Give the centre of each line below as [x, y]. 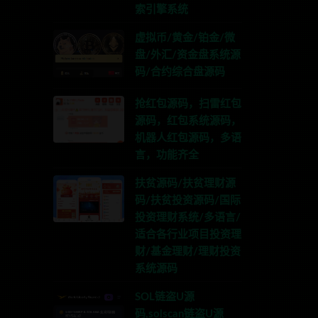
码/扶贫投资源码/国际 [188, 200]
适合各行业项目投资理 [188, 234]
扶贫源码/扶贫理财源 [185, 183]
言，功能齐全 [167, 155]
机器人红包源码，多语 [188, 138]
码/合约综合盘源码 [180, 72]
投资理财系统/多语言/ [188, 217]
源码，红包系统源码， [188, 121]
